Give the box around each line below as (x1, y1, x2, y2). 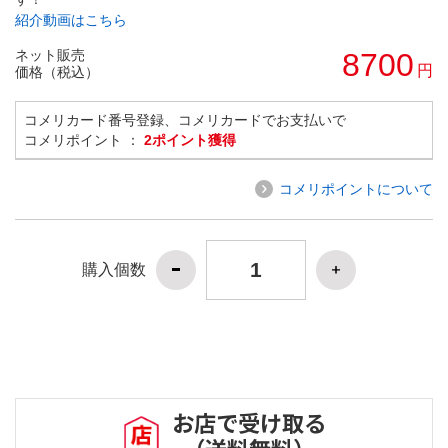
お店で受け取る (172, 406, 326, 439)
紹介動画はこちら (15, 11, 127, 28)
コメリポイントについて (279, 180, 433, 197)
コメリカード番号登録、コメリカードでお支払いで (24, 111, 346, 128)
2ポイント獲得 (144, 131, 236, 148)
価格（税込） (15, 63, 99, 80)
